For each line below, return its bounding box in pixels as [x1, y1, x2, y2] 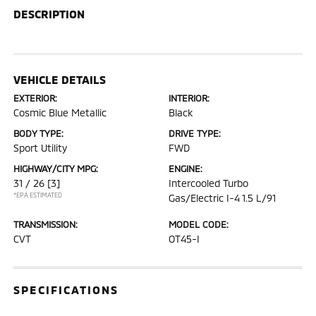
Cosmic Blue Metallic [13, 107, 107, 119]
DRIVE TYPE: [169, 128, 221, 139]
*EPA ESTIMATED [13, 191, 63, 199]
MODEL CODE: [169, 219, 229, 230]
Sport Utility [13, 142, 68, 154]
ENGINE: [169, 163, 202, 174]
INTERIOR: [169, 92, 209, 104]
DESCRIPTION [13, 7, 85, 20]
